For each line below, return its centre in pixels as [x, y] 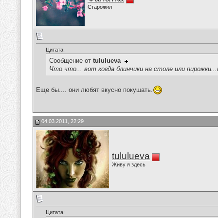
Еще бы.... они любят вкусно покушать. [94, 90]
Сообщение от [71, 61]
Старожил [100, 7]
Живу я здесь [129, 164]
